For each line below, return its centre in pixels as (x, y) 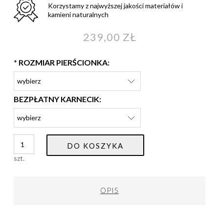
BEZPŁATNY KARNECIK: (57, 99)
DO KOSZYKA (95, 146)
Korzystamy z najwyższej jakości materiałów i (115, 5)
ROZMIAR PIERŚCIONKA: (63, 63)
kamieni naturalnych (78, 14)
